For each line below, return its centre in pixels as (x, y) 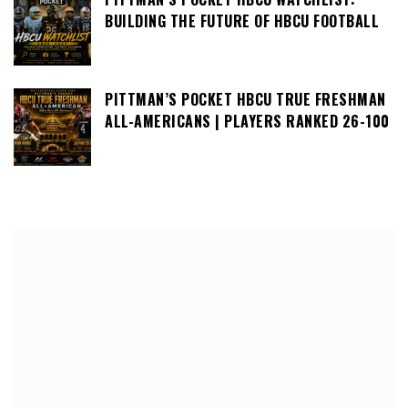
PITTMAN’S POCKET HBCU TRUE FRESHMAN (245, 100)
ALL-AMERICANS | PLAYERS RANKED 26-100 (247, 122)
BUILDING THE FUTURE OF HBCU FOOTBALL (242, 21)
